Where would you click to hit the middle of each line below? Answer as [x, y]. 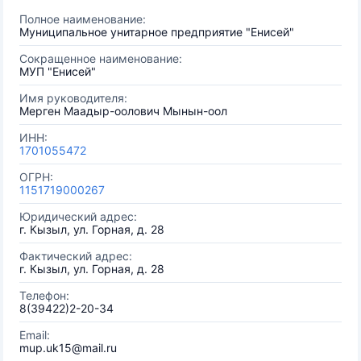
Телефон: [44, 295]
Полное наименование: [83, 19]
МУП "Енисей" [58, 71]
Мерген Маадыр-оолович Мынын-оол [123, 111]
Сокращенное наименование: [101, 58]
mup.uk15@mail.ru [68, 348]
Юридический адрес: [78, 216]
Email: [35, 335]
